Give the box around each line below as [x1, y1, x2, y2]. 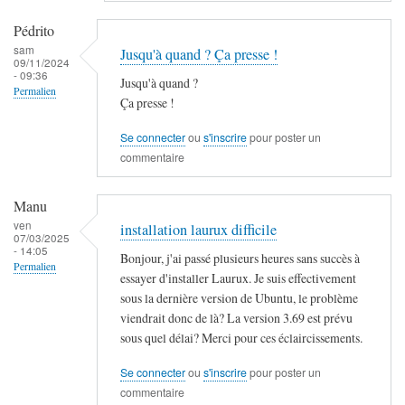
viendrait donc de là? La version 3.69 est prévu [120, 308, 353, 326]
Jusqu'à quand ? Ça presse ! [120, 44, 278, 65]
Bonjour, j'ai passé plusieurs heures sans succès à [120, 249, 360, 267]
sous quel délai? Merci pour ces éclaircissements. [120, 328, 363, 346]
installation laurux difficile [120, 220, 277, 240]
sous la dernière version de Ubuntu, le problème [120, 288, 358, 306]
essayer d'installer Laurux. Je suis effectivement [120, 268, 356, 287]
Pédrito [14, 21, 54, 42]
